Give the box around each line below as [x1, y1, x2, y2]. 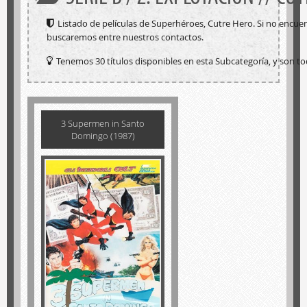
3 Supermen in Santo [61, 117, 145, 130]
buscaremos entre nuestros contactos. [46, 31, 204, 44]
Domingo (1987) [71, 130, 135, 143]
